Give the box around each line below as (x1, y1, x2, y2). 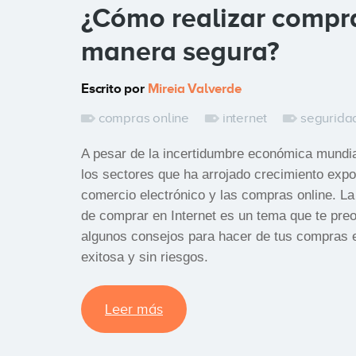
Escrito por (81, 81, 148, 96)
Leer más (105, 301, 163, 317)
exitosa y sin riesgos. (81, 250, 208, 265)
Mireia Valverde (147, 81, 242, 96)
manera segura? (81, 36, 279, 66)
